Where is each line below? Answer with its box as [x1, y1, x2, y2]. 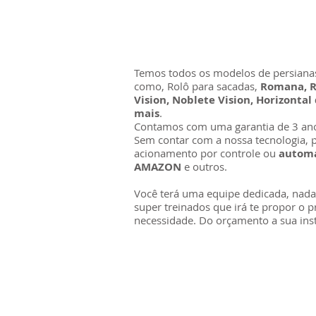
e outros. [181, 159, 238, 174]
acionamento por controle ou [134, 146, 279, 160]
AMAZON [134, 159, 181, 174]
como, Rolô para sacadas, [134, 79, 260, 93]
